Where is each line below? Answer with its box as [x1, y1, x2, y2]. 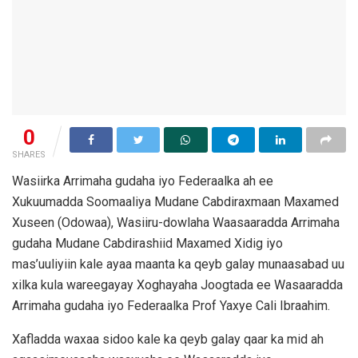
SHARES [12, 149, 46, 161]
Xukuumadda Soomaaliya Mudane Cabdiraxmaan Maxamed [12, 194, 339, 210]
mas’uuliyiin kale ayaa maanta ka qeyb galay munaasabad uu [12, 257, 344, 272]
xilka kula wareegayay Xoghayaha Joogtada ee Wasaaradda [12, 277, 343, 293]
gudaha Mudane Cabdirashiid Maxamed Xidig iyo [12, 236, 283, 252]
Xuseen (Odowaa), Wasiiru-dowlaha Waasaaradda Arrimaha [12, 215, 340, 231]
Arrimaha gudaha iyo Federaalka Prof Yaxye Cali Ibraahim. [12, 298, 330, 314]
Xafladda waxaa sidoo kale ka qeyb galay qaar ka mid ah [12, 332, 324, 348]
